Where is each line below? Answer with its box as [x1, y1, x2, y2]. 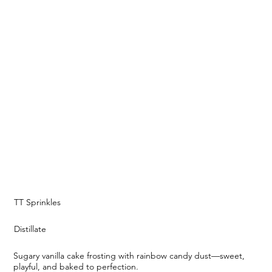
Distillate [14, 223, 47, 234]
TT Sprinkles [14, 196, 61, 208]
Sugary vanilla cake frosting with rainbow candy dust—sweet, [13, 250, 245, 261]
